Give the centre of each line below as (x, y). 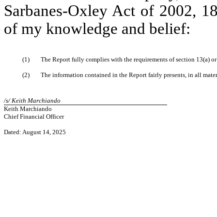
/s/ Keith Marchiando (32, 101)
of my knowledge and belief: (97, 29)
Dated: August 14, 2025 (35, 132)
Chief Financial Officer (34, 116)
